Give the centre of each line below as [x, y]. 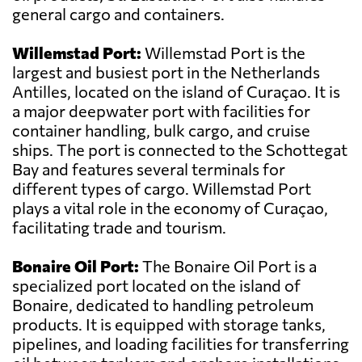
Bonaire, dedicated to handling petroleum [163, 305]
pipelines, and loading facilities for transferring [181, 344]
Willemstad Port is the [223, 53]
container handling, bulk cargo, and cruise [161, 130]
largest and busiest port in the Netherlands [166, 72]
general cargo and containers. [118, 14]
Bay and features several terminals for [149, 169]
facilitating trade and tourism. [119, 227]
